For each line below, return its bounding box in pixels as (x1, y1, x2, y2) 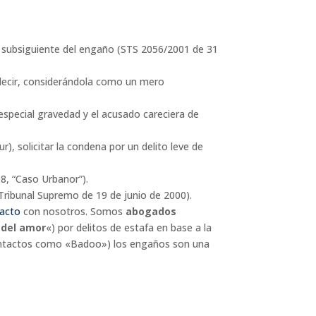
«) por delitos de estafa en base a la (46, 221, 212, 235)
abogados (126, 205, 177, 219)
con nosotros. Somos (20, 205, 126, 219)
